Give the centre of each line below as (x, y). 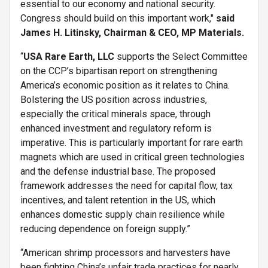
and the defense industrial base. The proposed (118, 171)
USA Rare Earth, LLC (69, 56)
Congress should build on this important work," (118, 18)
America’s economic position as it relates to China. (125, 85)
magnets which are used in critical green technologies (133, 157)
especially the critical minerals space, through (115, 114)
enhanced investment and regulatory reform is (116, 128)
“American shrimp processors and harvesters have (125, 252)
